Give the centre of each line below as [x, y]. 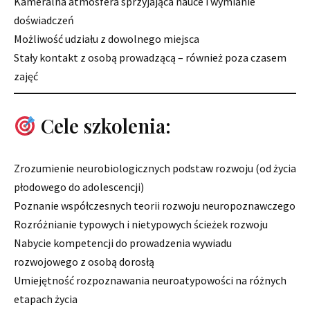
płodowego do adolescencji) [79, 187]
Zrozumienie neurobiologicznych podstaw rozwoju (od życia [155, 168]
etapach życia [46, 299]
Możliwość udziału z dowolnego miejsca [107, 39]
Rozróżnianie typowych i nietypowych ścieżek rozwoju [141, 225]
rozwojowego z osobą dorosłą [84, 262]
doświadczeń [44, 20]
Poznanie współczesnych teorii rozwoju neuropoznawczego [155, 206]
